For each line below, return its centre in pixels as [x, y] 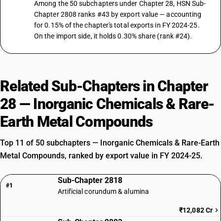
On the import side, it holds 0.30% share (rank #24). [113, 36]
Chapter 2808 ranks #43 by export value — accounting [118, 14]
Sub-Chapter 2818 [90, 180]
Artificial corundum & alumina [103, 191]
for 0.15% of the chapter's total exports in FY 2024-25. [117, 25]
